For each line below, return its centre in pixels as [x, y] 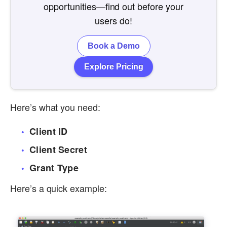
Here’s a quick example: [59, 188]
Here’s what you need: [55, 107]
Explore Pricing [113, 66]
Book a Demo [113, 46]
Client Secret [58, 149]
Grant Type [54, 167]
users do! [113, 20]
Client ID [49, 131]
